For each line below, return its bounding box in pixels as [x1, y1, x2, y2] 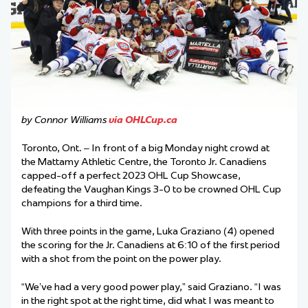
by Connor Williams [21, 113, 107, 126]
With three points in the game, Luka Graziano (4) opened [21, 225, 274, 238]
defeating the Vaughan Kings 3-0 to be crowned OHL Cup [21, 183, 281, 196]
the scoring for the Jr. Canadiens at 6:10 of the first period [21, 239, 280, 252]
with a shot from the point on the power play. [21, 252, 221, 265]
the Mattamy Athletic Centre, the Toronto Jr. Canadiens [21, 155, 267, 168]
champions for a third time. [21, 197, 142, 210]
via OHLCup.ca [109, 113, 177, 126]
